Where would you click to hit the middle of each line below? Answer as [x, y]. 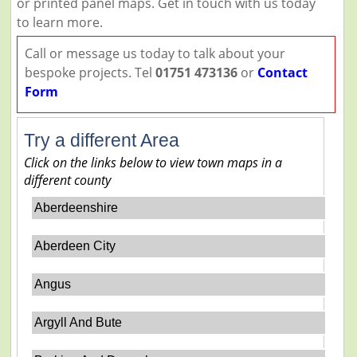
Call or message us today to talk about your [155, 53]
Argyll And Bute [78, 322]
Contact [282, 72]
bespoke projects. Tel [90, 72]
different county [67, 180]
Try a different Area [101, 140]
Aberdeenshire [76, 207]
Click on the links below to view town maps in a [153, 162]
